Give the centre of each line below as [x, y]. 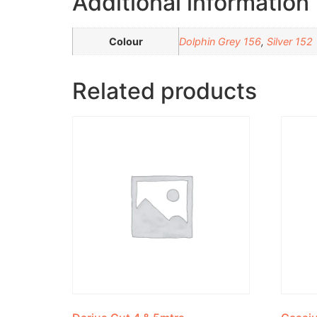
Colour [126, 42]
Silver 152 [290, 42]
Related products [165, 91]
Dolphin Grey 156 [220, 42]
